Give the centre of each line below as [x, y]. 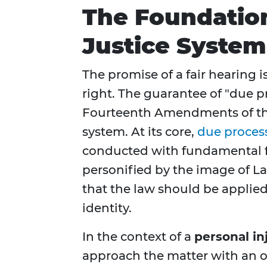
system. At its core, [140, 132]
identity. [107, 208]
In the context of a [138, 237]
